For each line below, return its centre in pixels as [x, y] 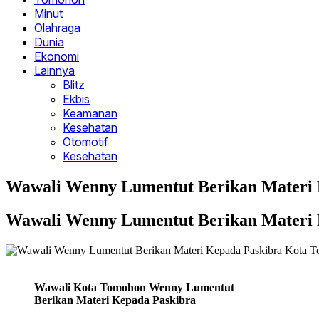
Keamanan [90, 114]
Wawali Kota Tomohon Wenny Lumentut [134, 287]
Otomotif [85, 142]
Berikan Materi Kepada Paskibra [115, 300]
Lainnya [54, 71]
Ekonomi [57, 57]
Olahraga [57, 28]
